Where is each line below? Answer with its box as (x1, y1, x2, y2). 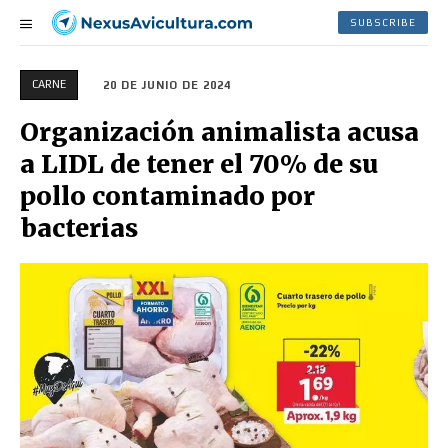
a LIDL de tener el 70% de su (20, 147, 378, 180)
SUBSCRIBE (350, 16, 416, 28)
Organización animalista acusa (20, 115, 419, 148)
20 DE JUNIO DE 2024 (103, 78, 231, 91)
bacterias (20, 211, 138, 244)
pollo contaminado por (20, 179, 315, 212)
